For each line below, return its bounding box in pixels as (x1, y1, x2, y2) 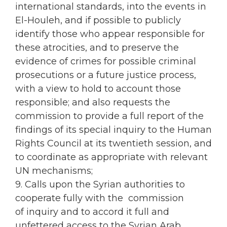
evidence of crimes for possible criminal (15, 56, 196, 67)
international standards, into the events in (15, 1, 206, 13)
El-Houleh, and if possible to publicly (15, 15, 181, 26)
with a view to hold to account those (15, 83, 181, 95)
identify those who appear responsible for (15, 28, 205, 40)
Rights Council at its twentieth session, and (15, 138, 212, 149)
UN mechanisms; (15, 165, 93, 177)
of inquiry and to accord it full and (15, 206, 169, 218)
